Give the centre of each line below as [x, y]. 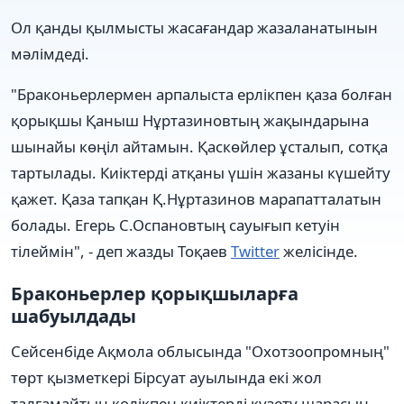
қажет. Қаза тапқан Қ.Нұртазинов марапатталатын [196, 198]
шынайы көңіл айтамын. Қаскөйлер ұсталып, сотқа [199, 146]
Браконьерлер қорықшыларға [155, 293]
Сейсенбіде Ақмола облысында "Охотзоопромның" [200, 351]
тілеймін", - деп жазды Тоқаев [121, 251]
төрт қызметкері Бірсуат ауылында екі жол [166, 377]
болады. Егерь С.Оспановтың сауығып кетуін [175, 225]
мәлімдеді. [50, 53]
